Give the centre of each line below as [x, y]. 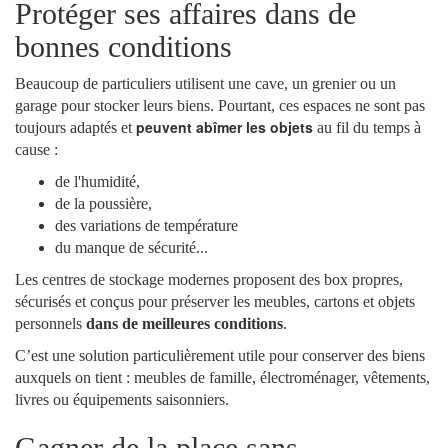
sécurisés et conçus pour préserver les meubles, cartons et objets [215, 301]
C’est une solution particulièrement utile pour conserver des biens [220, 355]
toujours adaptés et [75, 127]
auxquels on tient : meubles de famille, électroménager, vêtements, [222, 377]
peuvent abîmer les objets [224, 127]
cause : [36, 149]
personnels [50, 323]
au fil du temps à [367, 127]
